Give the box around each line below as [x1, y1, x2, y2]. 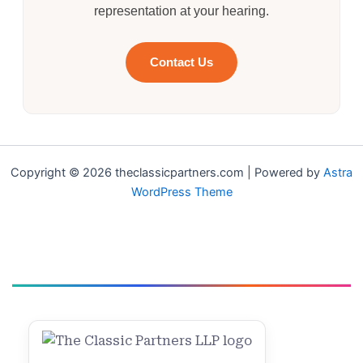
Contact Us [150, 55, 213, 70]
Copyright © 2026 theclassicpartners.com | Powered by [11, 165, 323, 181]
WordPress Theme [130, 185, 233, 200]
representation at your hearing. [94, 3, 269, 18]
